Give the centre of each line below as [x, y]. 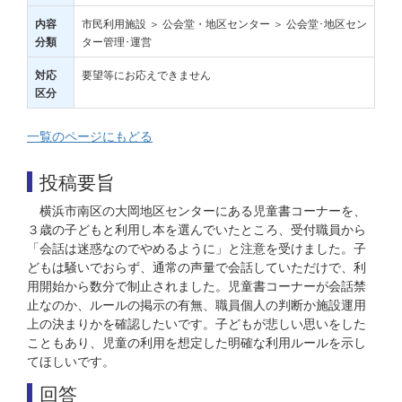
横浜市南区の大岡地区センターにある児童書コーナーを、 [203, 210]
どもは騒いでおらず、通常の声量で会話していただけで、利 [197, 267]
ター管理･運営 [117, 41]
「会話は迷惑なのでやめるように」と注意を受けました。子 [197, 248]
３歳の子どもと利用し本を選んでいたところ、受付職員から [197, 229]
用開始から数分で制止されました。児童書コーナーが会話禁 [197, 285]
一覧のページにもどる [90, 135]
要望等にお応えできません [146, 74]
